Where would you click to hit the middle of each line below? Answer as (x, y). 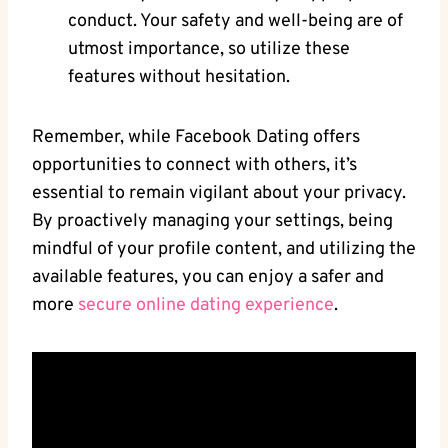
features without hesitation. (179, 77)
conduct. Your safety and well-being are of (235, 21)
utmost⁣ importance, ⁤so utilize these (209, 49)
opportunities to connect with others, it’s (194, 165)
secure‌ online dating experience (206, 305)
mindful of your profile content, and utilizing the (224, 249)
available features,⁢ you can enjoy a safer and (208, 277)
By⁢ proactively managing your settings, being (212, 221)
